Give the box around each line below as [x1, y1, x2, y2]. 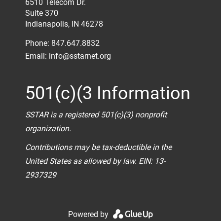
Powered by [68, 210, 111, 219]
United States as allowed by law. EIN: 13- [25, 156, 166, 166]
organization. [25, 124, 74, 133]
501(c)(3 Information [25, 83, 191, 104]
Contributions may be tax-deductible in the [25, 143, 172, 152]
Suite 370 [25, 8, 59, 18]
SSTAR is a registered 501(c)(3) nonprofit [25, 110, 167, 119]
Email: [25, 51, 49, 61]
